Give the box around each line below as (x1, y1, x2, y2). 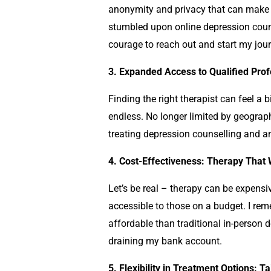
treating (108, 128, 143, 140)
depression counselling (143, 128, 241, 140)
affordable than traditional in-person (108, 217, 265, 229)
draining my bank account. (108, 235, 222, 247)
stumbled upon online (108, 21, 203, 33)
